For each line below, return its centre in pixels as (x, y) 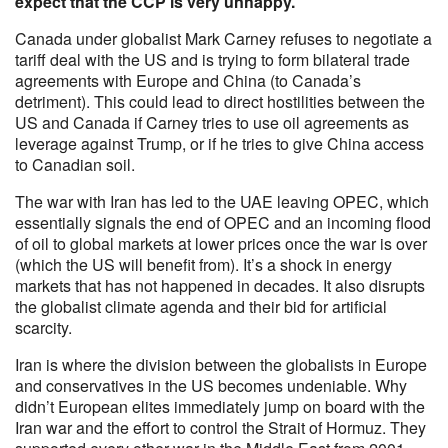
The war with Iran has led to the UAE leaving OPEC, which (222, 201)
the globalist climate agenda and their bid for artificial (201, 306)
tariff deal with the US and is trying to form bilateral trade (212, 59)
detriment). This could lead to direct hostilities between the (220, 101)
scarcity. (43, 327)
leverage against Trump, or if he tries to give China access (219, 143)
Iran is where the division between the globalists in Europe (221, 364)
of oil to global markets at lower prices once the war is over (221, 243)
